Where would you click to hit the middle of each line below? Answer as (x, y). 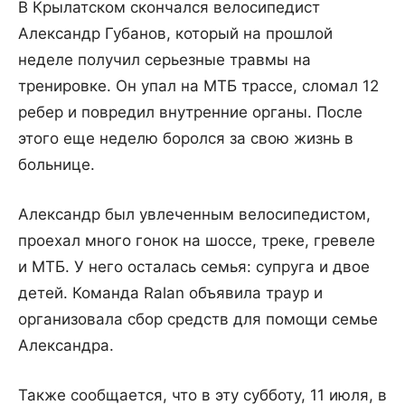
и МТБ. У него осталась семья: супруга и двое (194, 267)
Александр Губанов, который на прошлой (175, 34)
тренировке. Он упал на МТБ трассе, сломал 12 (198, 86)
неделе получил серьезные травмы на (165, 60)
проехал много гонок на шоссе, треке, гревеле (197, 241)
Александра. (66, 346)
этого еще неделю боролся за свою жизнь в (186, 139)
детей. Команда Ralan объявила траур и (170, 293)
